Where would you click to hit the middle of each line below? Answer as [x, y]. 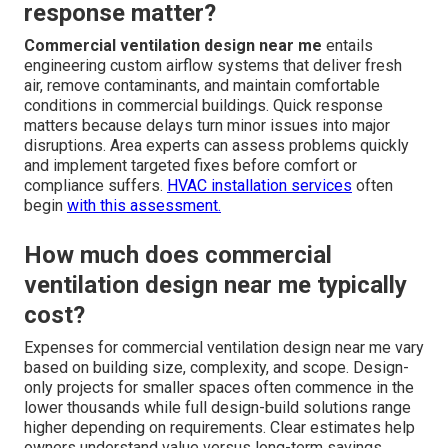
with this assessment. [144, 205]
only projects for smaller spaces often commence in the [219, 387]
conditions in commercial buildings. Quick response [203, 105]
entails [347, 45]
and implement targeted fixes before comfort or [190, 165]
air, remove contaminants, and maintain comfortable [202, 85]
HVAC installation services [259, 185]
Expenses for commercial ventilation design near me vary [224, 347]
